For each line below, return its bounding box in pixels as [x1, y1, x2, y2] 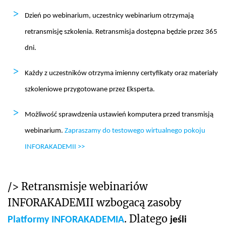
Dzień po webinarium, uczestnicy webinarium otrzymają [25, 12, 194, 20]
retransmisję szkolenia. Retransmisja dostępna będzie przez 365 [25, 28, 217, 36]
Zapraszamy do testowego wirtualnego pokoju [65, 127, 205, 135]
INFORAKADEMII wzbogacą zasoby [8, 196, 181, 209]
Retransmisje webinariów [21, 180, 148, 193]
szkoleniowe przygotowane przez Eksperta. [25, 85, 155, 93]
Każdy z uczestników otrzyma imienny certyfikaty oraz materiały [25, 69, 218, 77]
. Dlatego [124, 212, 170, 225]
